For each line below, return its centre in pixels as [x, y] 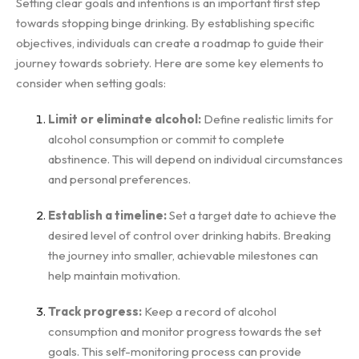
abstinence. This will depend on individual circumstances [196, 159]
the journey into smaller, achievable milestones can [183, 255]
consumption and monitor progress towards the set [185, 331]
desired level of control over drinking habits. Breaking [190, 235]
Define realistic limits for [267, 119]
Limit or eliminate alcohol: [125, 119]
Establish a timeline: [107, 215]
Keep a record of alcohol [209, 311]
